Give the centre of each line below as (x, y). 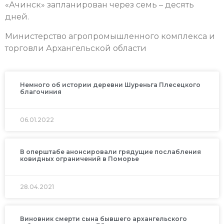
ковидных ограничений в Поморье (79, 159)
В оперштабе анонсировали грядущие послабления (110, 152)
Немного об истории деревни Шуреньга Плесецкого (110, 85)
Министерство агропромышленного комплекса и (110, 36)
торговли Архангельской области (76, 48)
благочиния (41, 92)
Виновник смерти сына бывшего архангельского (103, 219)
